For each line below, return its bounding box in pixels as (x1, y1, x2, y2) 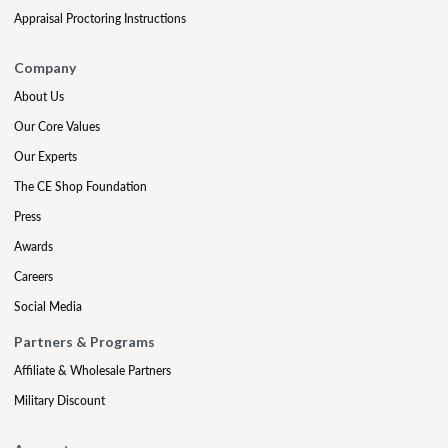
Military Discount (14, 392, 105, 409)
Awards (14, 238, 53, 255)
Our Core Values (14, 118, 100, 135)
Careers (14, 268, 53, 285)
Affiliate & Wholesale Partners (14, 362, 171, 379)
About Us (14, 88, 64, 105)
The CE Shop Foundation (14, 178, 147, 195)
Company (14, 59, 76, 76)
